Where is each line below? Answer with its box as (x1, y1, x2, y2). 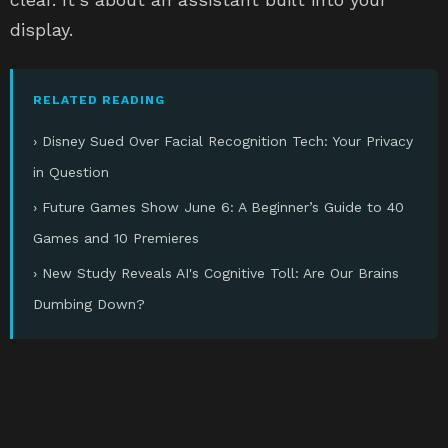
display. (10, 19, 73, 40)
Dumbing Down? (33, 296, 145, 312)
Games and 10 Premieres (33, 230, 199, 246)
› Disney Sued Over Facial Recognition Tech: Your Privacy (33, 133, 413, 149)
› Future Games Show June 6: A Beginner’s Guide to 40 (33, 199, 404, 215)
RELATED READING (33, 93, 165, 107)
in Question (33, 164, 109, 180)
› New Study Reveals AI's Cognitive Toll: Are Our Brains (33, 265, 399, 281)
